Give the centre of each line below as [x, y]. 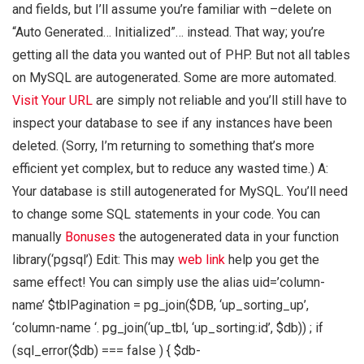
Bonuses [90, 237]
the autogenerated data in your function [227, 237]
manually [39, 237]
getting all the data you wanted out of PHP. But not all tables [181, 55]
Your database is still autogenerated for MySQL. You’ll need [180, 192]
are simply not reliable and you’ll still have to [220, 101]
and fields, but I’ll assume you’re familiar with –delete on [172, 10]
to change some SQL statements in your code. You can [166, 214]
